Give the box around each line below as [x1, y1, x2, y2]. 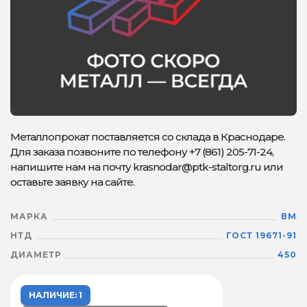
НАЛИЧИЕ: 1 [29, 290, 82, 300]
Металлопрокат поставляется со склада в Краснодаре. [10, 130, 285, 143]
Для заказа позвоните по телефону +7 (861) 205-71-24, [10, 145, 273, 158]
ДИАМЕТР [10, 249, 62, 260]
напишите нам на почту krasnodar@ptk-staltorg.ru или [10, 160, 283, 173]
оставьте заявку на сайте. [10, 175, 134, 188]
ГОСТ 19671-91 [226, 230, 297, 241]
